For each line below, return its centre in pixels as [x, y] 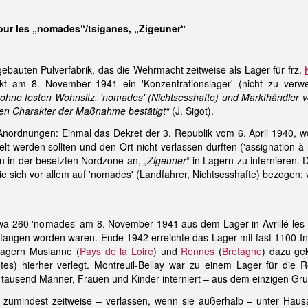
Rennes [198, 251]
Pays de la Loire [116, 251]
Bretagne [242, 251]
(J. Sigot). [191, 111]
